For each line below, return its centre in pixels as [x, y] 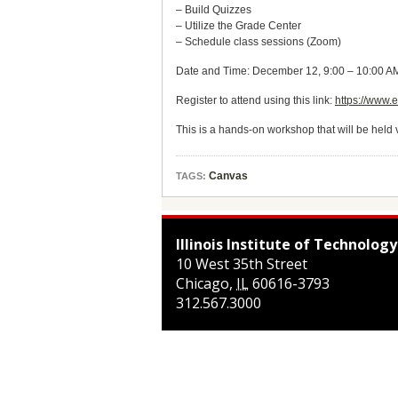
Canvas [228, 176]
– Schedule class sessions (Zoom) [259, 42]
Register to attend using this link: [255, 100]
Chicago [203, 283]
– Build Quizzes [214, 10]
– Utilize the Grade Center [239, 26]
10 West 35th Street [242, 264]
